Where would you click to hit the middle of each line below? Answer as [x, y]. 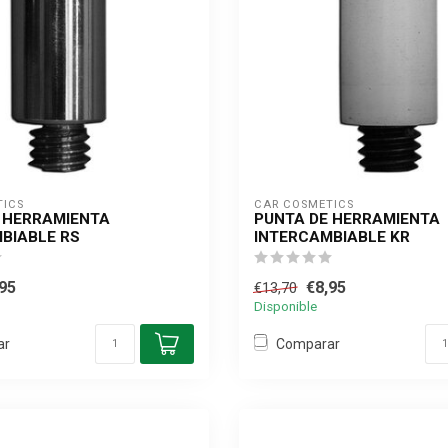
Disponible [285, 306]
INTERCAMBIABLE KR [332, 237]
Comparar [308, 343]
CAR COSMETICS [304, 204]
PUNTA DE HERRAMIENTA [347, 219]
